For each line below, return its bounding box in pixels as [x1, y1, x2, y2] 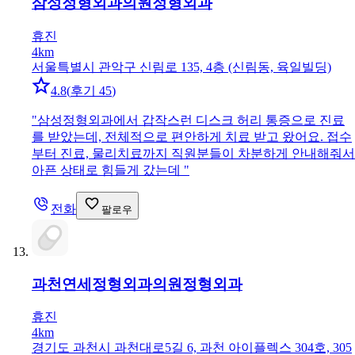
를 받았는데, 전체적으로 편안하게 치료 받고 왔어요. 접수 [32, 129, 352, 143]
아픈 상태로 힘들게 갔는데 [32, 162, 184, 177]
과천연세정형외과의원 [32, 275, 182, 292]
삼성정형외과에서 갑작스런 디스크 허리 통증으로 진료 [37, 113, 345, 127]
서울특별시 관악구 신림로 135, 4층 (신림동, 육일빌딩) [32, 59, 331, 74]
